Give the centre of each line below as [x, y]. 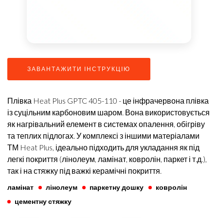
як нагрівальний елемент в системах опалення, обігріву [106, 124]
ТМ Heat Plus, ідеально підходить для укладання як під [103, 147]
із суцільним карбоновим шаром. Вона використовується [109, 112]
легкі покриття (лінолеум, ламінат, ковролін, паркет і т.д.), [107, 159]
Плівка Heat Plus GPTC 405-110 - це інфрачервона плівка [108, 100]
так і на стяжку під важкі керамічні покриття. [84, 171]
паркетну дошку [117, 187]
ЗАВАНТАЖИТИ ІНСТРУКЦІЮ [79, 69]
